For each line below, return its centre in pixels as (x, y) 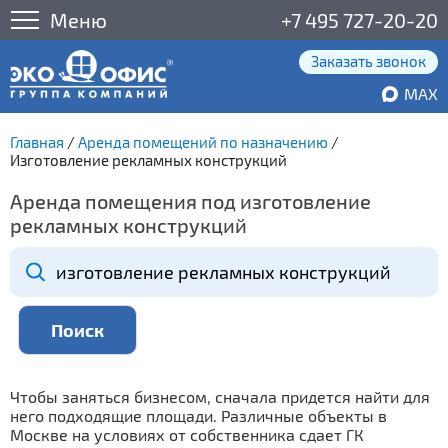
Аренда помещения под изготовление (190, 201)
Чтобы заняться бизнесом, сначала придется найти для (220, 396)
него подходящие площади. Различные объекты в (198, 415)
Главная (37, 142)
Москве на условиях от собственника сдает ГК (187, 434)
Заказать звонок (368, 61)
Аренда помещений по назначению (203, 142)
